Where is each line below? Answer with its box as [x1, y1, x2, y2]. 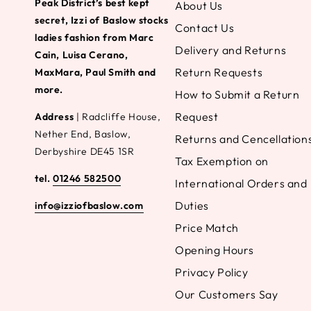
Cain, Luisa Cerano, [35, 49, 128, 61]
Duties [175, 199, 209, 212]
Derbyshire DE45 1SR [35, 145, 135, 158]
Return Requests [175, 65, 263, 79]
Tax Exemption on [175, 154, 269, 168]
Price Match [175, 221, 239, 235]
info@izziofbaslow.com [35, 199, 144, 212]
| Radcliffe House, [74, 110, 161, 123]
